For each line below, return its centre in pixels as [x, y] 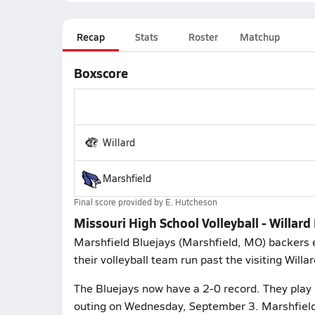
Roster [203, 37]
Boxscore [101, 73]
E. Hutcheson [191, 202]
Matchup [259, 37]
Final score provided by [119, 202]
